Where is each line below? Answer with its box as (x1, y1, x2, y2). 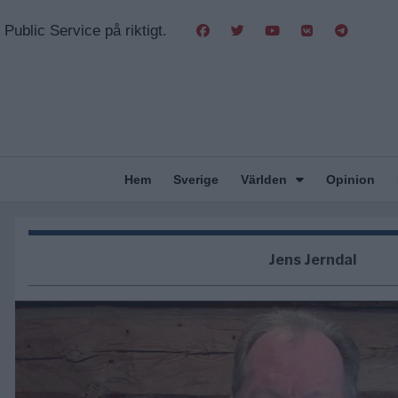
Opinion (325, 172, 375, 187)
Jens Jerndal (267, 251, 356, 268)
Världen (240, 172, 287, 187)
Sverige (172, 172, 219, 187)
